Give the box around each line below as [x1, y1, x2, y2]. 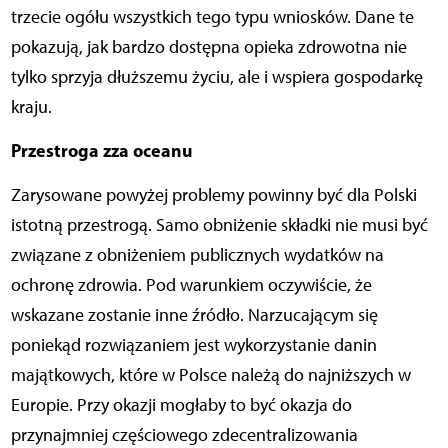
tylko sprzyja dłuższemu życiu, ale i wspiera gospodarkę [10, 66, 423, 89]
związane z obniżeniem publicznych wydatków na [10, 244, 384, 267]
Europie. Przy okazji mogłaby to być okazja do [10, 394, 352, 417]
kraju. [10, 96, 52, 119]
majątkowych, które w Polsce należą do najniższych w [10, 364, 411, 387]
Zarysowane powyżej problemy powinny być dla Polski [10, 184, 417, 207]
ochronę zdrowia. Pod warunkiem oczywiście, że [10, 274, 372, 297]
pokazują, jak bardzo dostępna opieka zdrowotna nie [10, 36, 407, 59]
